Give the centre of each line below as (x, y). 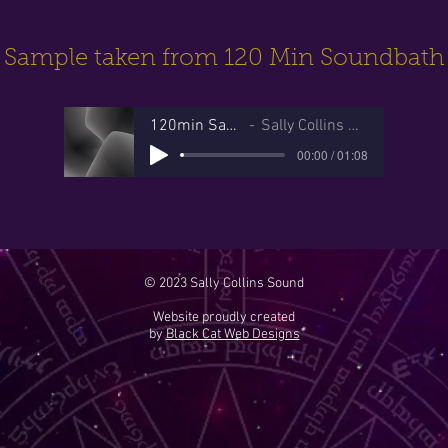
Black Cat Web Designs (232, 334)
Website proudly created (224, 317)
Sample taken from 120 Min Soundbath (224, 58)
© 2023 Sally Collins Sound (224, 283)
